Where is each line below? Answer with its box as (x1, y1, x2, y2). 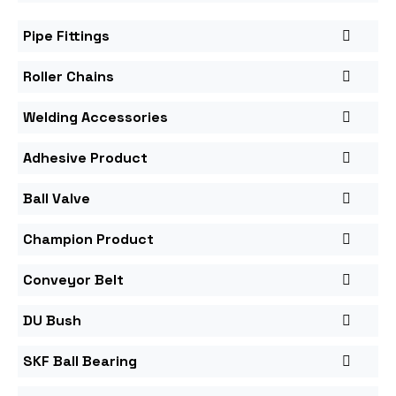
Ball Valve (23, 188, 90, 208)
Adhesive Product (23, 148, 148, 167)
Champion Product (23, 229, 154, 248)
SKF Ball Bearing (23, 351, 137, 370)
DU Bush (23, 310, 81, 330)
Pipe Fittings (23, 26, 110, 45)
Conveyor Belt (23, 270, 124, 289)
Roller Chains (23, 66, 114, 86)
